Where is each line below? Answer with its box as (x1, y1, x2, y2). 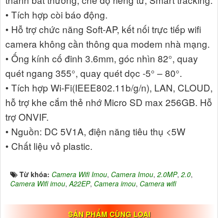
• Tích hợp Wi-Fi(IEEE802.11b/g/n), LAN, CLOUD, (5, 81, 213, 94)
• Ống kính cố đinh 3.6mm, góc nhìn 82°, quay (5, 52, 198, 65)
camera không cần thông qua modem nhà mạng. (5, 37, 210, 51)
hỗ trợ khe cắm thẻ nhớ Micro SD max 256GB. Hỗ (5, 95, 212, 109)
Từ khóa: (19, 169, 52, 180)
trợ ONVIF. (5, 110, 49, 124)
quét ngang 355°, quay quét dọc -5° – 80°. (5, 66, 182, 80)
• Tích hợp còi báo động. (5, 8, 108, 21)
